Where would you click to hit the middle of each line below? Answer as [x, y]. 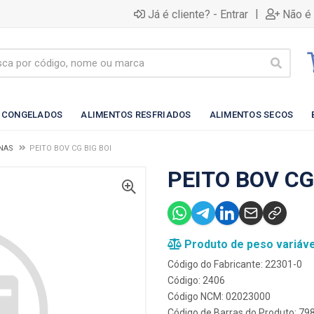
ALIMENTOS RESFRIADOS [136, 114]
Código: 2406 [196, 280]
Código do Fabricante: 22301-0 [235, 264]
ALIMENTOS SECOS [251, 114]
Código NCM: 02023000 [219, 296]
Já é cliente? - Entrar [198, 14]
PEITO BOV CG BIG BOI [70, 148]
